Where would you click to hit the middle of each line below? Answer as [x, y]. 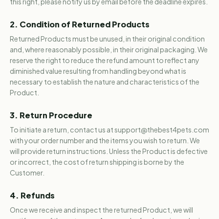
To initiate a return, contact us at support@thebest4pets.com [109, 130]
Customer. [27, 173]
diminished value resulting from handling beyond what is [98, 71]
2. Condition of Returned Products [80, 24]
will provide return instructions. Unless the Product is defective [109, 151]
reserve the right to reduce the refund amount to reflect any [105, 60]
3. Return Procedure [51, 115]
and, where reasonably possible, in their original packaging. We [109, 49]
